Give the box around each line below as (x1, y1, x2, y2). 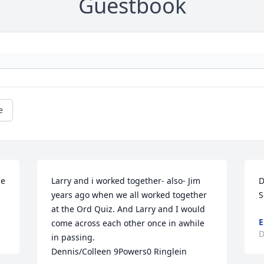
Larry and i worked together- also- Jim (51, 175, 201, 187)
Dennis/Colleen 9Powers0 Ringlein (51, 246, 187, 258)
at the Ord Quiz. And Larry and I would (51, 203, 206, 215)
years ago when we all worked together (51, 189, 207, 201)
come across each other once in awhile (51, 217, 205, 229)
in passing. (51, 232, 95, 243)
